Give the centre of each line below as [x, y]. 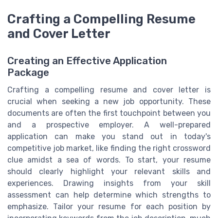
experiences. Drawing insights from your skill [109, 183]
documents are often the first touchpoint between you [109, 113]
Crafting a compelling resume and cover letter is [109, 90]
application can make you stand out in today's [109, 136]
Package [28, 72]
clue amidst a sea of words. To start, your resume [109, 160]
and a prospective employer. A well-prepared [109, 125]
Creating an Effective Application [87, 61]
